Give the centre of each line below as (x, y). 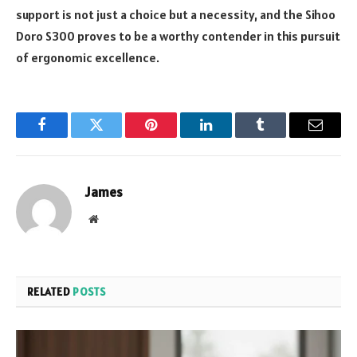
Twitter (116, 137)
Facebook (68, 137)
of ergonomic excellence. (88, 57)
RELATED (50, 291)
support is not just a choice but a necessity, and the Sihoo (176, 14)
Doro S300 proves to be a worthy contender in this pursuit (178, 35)
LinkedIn (231, 137)
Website (115, 218)
